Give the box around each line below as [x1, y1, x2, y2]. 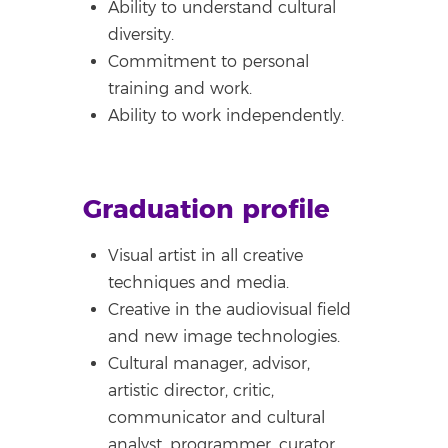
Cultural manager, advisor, [108, 353, 311, 374]
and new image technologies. [108, 326, 341, 347]
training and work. [108, 79, 253, 99]
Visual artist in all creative [108, 245, 304, 266]
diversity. [108, 25, 175, 45]
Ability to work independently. [108, 106, 345, 126]
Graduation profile [83, 192, 331, 227]
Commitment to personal [108, 52, 310, 72]
